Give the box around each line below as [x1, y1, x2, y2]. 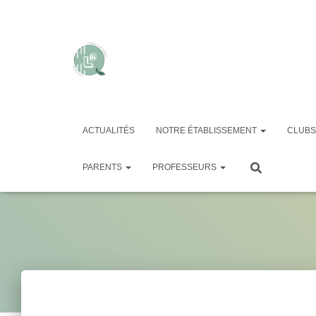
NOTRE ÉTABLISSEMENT [156, 126, 259, 135]
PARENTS [83, 162, 124, 172]
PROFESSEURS [152, 162, 219, 172]
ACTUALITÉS [83, 126, 135, 135]
